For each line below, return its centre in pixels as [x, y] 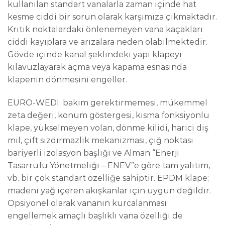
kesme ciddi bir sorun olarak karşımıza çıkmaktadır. [112, 17]
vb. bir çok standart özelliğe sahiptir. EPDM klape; [108, 178]
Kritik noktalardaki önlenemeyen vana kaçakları [105, 29]
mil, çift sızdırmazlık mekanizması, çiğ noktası [100, 140]
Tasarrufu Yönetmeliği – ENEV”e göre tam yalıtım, [109, 165]
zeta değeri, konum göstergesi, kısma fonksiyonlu [108, 115]
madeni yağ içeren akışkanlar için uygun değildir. [109, 190]
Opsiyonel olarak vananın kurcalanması [87, 203]
